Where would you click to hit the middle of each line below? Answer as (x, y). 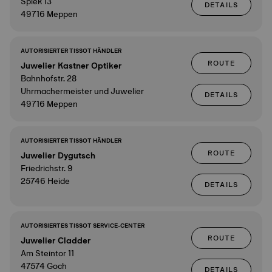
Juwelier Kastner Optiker (71, 66)
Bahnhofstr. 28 (49, 78)
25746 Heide (45, 181)
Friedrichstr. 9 (47, 168)
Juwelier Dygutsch (58, 155)
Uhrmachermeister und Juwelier (82, 91)
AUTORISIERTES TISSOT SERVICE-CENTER (83, 226)
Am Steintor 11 (47, 253)
